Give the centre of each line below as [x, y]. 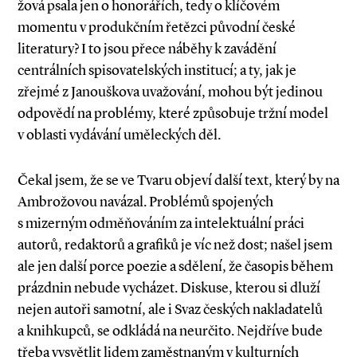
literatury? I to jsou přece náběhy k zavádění [147, 49]
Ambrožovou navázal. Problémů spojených [145, 202]
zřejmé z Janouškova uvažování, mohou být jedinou [170, 92]
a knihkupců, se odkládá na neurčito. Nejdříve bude [170, 331]
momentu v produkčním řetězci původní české [157, 27]
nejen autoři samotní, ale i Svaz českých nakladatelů [170, 309]
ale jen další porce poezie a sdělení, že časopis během [175, 266]
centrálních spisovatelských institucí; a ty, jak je [157, 70]
